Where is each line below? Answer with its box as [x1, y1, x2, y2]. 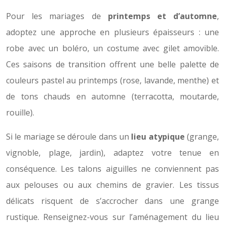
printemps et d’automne [107, 11, 217, 22]
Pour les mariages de [6, 11, 108, 22]
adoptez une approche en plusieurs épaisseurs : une [6, 27, 219, 38]
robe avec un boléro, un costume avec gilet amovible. [6, 43, 219, 54]
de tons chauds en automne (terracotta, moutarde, [6, 91, 219, 102]
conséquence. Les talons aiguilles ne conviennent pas [6, 163, 219, 175]
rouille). [6, 107, 34, 119]
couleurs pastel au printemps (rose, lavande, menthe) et [6, 75, 219, 86]
